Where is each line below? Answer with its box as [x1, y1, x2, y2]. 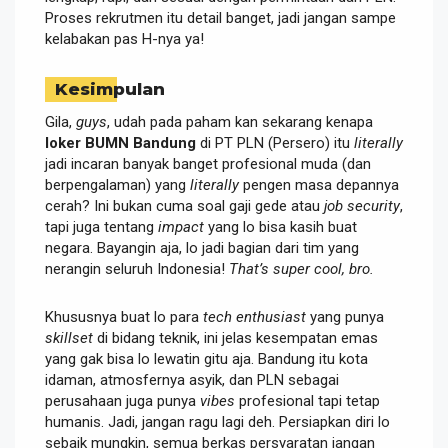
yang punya [306, 307, 384, 326]
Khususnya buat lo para [45, 307, 203, 326]
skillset [45, 328, 93, 347]
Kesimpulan [55, 78, 165, 99]
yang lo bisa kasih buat [204, 217, 357, 236]
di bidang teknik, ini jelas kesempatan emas [93, 328, 378, 347]
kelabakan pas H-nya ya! [45, 29, 204, 48]
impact [158, 217, 204, 236]
